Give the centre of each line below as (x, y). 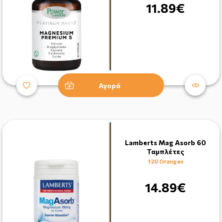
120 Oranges (165, 161)
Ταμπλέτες (165, 152)
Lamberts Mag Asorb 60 (165, 143)
